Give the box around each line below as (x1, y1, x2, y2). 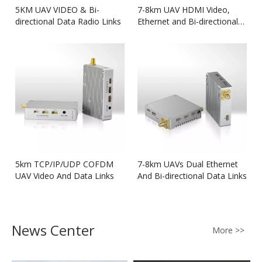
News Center (12, 220, 95, 240)
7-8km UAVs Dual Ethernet (137, 158, 238, 170)
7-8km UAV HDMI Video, (137, 4, 230, 15)
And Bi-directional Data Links (137, 170, 247, 181)
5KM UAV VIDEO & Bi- (15, 4, 99, 15)
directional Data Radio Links (15, 16, 121, 27)
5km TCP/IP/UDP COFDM (15, 158, 113, 170)
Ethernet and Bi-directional (137, 16, 238, 27)
